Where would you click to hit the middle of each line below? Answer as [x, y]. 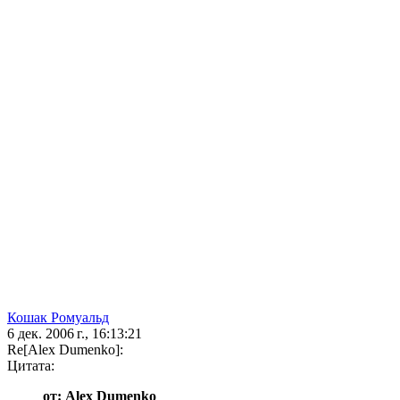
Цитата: [31, 366]
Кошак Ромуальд [58, 318]
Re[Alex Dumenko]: [65, 350]
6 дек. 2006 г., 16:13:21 [75, 334]
